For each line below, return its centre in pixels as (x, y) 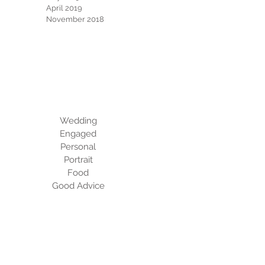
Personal (78, 147)
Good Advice (78, 186)
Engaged (78, 134)
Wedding (78, 121)
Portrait (78, 160)
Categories (79, 83)
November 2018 (75, 19)
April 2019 (64, 8)
